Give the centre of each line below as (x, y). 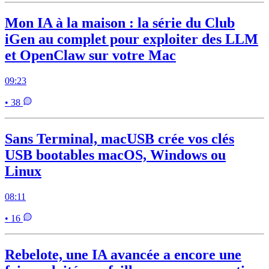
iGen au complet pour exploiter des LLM (131, 39)
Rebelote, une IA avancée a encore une (123, 255)
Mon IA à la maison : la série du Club (120, 23)
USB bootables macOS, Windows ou (115, 155)
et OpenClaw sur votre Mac (90, 56)
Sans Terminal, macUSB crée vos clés (119, 139)
